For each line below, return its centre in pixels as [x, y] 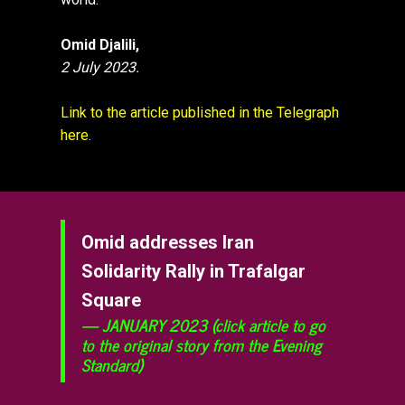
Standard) [112, 365]
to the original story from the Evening [201, 345]
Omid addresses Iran [167, 243]
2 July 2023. [100, 68]
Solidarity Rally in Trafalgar [193, 272]
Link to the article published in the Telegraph [200, 113]
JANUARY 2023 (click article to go [213, 325]
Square [111, 301]
